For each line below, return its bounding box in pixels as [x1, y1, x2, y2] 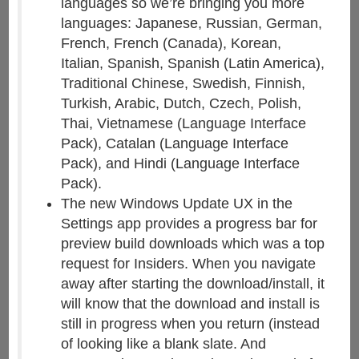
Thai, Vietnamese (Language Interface [60, 115, 306, 131]
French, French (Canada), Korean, [60, 34, 281, 51]
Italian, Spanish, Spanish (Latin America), [60, 54, 325, 71]
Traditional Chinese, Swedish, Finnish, [60, 75, 305, 91]
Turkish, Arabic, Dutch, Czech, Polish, [60, 95, 301, 111]
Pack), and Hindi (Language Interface [60, 155, 300, 171]
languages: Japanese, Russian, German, [60, 14, 322, 31]
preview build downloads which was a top [60, 235, 325, 252]
